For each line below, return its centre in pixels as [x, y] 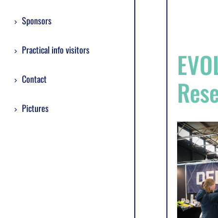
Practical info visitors [56, 50]
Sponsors [37, 20]
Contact [34, 79]
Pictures [35, 108]
